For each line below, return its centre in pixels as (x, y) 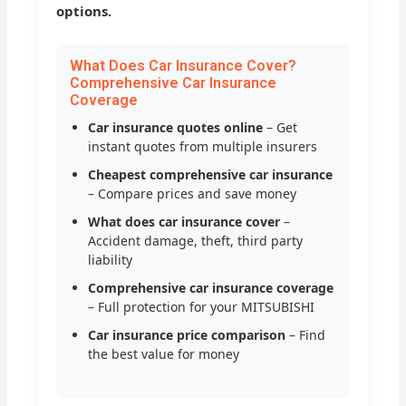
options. (84, 11)
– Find (306, 335)
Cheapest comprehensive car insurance (211, 175)
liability (111, 260)
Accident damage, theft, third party (196, 241)
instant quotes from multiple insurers (203, 147)
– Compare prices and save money (193, 194)
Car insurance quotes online (176, 128)
